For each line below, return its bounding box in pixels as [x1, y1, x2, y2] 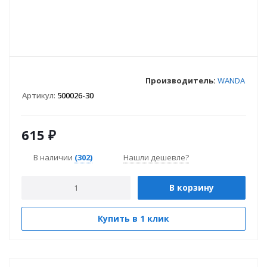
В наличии [33, 151, 74, 163]
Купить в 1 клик [98, 213, 169, 224]
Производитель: [145, 74, 216, 86]
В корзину [169, 182, 214, 193]
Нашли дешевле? [123, 152, 189, 163]
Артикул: [22, 90, 55, 101]
